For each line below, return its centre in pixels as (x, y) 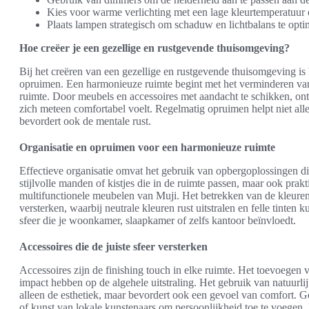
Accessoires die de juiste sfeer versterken (113, 246)
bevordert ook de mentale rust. (85, 121)
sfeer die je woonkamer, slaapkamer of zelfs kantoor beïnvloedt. (158, 220)
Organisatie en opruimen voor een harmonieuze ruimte (147, 147)
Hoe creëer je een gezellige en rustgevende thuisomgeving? (154, 48)
